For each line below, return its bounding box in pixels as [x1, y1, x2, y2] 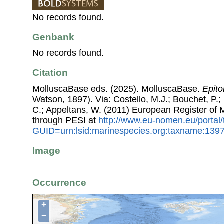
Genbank [32, 31, 74, 42]
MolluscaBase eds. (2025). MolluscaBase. [32, 83, 202, 94]
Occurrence [32, 177, 86, 188]
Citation [32, 67, 68, 78]
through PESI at [32, 115, 98, 125]
